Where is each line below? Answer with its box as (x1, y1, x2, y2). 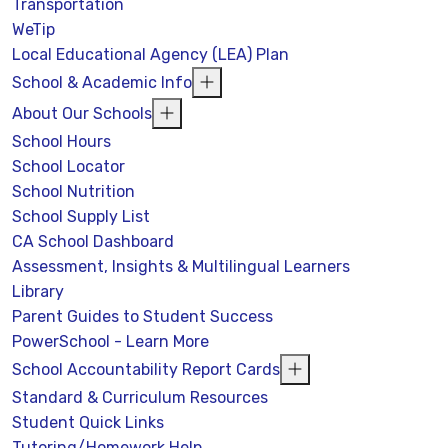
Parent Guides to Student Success (12, 306, 273, 326)
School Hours (12, 131, 111, 151)
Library (12, 281, 64, 301)
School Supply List (12, 206, 150, 226)
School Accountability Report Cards (12, 359, 280, 379)
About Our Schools (12, 103, 152, 123)
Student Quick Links (12, 412, 164, 432)
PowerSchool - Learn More (12, 331, 209, 351)
